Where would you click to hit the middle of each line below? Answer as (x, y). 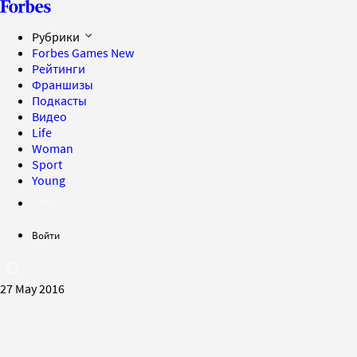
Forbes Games (71, 53)
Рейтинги (59, 69)
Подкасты (59, 100)
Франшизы (63, 84)
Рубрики (57, 37)
